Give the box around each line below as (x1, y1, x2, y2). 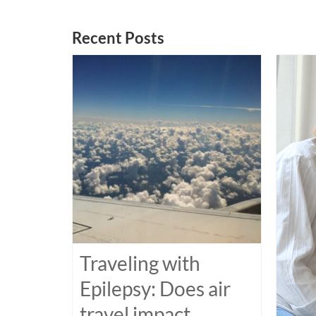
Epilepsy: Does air (80, 276, 231, 300)
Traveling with (80, 250, 200, 275)
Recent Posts (72, 28, 164, 47)
